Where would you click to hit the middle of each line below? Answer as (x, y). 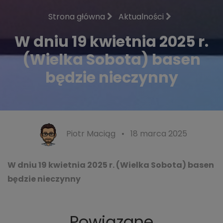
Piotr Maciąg (91, 134)
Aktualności (142, 17)
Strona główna (77, 17)
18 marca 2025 (159, 134)
